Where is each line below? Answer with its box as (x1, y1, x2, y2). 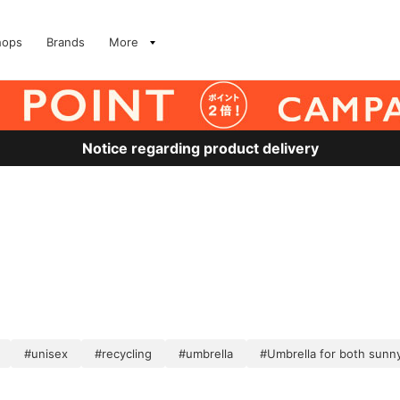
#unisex (24, 346, 68, 361)
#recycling (95, 346, 152, 361)
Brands (46, 35, 85, 49)
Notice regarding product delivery (81, 139, 319, 157)
